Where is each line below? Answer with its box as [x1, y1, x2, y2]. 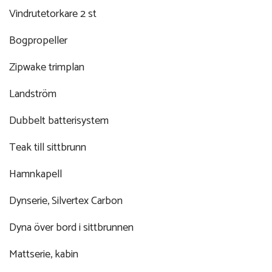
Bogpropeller [9, 31, 67, 50]
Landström [9, 84, 56, 103]
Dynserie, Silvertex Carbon [9, 191, 123, 210]
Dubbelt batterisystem [9, 111, 109, 130]
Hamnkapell [9, 165, 62, 183]
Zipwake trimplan [9, 58, 84, 76]
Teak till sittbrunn [9, 138, 86, 157]
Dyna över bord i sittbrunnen [9, 218, 134, 237]
